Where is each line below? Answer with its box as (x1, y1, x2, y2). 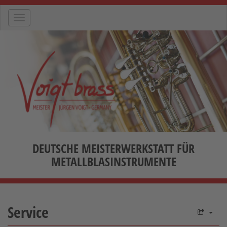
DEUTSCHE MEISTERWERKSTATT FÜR (32, 140, 195, 157)
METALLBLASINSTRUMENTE (51, 153, 176, 170)
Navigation (19, 14, 55, 23)
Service (8, 202, 49, 222)
